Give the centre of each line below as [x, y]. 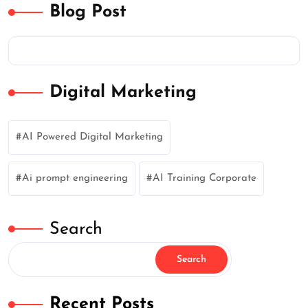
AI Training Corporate [205, 178]
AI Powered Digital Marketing [92, 137]
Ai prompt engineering [75, 178]
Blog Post [88, 12]
